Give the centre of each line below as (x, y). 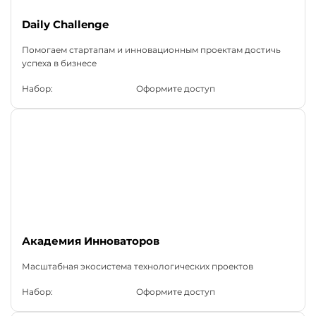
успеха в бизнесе (59, 63)
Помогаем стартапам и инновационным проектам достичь (151, 50)
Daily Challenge (65, 25)
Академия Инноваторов (91, 241)
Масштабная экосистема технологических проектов (138, 267)
